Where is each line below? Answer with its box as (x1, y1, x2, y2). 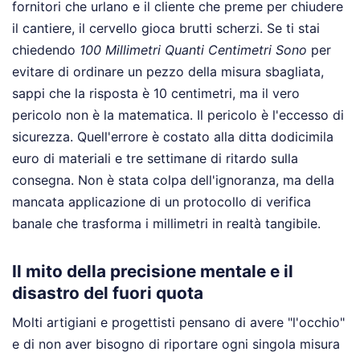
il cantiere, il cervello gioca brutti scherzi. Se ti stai (12, 20, 320, 37)
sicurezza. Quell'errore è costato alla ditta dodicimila (12, 129, 333, 145)
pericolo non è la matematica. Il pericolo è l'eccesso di (12, 107, 344, 124)
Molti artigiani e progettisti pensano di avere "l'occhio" (12, 313, 345, 330)
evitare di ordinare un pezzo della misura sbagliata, (12, 63, 324, 80)
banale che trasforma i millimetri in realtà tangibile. (12, 215, 321, 232)
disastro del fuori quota (12, 282, 203, 303)
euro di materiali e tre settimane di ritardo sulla (12, 150, 298, 167)
